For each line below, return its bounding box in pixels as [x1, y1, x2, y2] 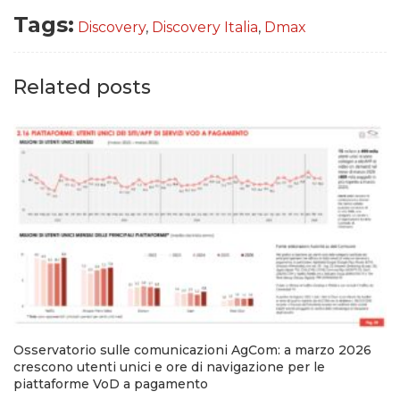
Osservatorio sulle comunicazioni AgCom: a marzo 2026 [13, 342, 371, 359]
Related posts [13, 74, 151, 99]
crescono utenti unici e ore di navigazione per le [13, 359, 325, 376]
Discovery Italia [152, 18, 258, 36]
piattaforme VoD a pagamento [13, 376, 208, 393]
